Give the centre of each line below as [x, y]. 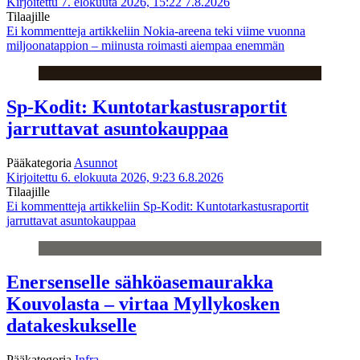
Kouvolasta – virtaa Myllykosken [143, 304]
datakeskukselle [72, 326]
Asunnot [96, 163]
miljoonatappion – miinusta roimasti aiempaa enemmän [145, 46]
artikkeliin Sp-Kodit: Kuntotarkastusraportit [197, 207]
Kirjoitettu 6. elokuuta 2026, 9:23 [91, 178]
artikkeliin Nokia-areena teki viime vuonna [196, 31]
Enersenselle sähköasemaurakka [140, 282]
